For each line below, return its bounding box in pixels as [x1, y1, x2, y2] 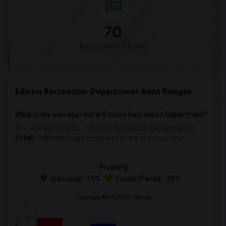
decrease [53, 134, 85, 142]
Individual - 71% [49, 175, 100, 183]
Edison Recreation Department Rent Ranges [15, 86, 192, 97]
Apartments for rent [79, 42, 147, 51]
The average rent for [15, 124, 83, 132]
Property [98, 163, 128, 171]
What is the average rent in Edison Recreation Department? [15, 110, 208, 119]
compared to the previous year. [85, 134, 185, 142]
